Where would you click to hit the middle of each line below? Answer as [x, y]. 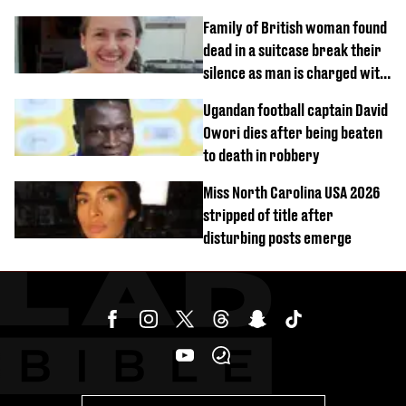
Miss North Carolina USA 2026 [291, 193]
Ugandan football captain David [295, 111]
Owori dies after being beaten [293, 133]
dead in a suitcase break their [292, 51]
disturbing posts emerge [277, 238]
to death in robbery [261, 156]
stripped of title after [268, 216]
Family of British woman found [295, 28]
